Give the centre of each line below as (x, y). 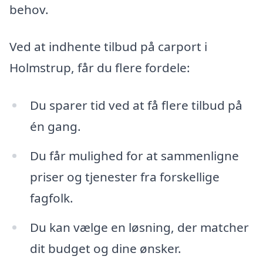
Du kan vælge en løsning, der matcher (139, 227)
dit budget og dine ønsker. (105, 248)
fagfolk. (51, 198)
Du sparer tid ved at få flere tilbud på (136, 105)
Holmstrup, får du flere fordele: (100, 68)
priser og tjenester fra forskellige (124, 176)
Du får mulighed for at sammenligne (134, 155)
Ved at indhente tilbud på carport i (108, 47)
